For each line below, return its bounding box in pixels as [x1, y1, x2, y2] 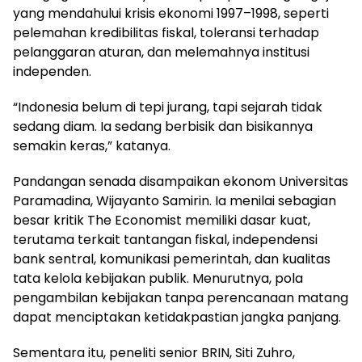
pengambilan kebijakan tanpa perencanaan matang [13, 288, 348, 308]
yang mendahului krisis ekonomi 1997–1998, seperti [13, 4, 329, 23]
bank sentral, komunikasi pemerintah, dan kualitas [13, 250, 330, 269]
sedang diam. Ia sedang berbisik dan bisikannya [13, 117, 313, 137]
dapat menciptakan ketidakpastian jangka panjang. [13, 308, 341, 327]
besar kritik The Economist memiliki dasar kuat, [13, 211, 310, 230]
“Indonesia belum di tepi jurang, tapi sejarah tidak [13, 98, 322, 117]
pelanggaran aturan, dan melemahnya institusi [13, 43, 309, 62]
